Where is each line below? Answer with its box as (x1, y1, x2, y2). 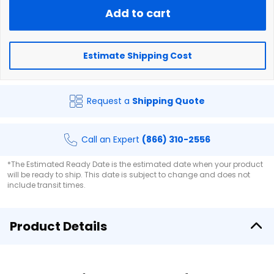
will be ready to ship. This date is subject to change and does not (7, 169, 250, 180)
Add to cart (105, 6, 171, 21)
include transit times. (7, 180, 86, 190)
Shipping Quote (131, 95, 205, 107)
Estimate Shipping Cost (83, 50, 192, 62)
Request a (86, 95, 132, 107)
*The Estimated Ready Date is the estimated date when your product (7, 159, 263, 169)
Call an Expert (81, 133, 142, 146)
